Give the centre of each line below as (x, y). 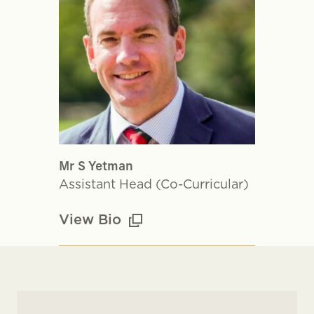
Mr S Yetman (96, 167)
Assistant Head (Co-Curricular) (154, 184)
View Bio (92, 219)
